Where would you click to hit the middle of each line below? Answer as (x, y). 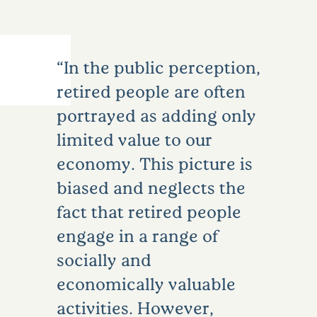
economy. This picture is (155, 163)
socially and (104, 260)
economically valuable (146, 284)
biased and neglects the (151, 188)
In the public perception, (162, 67)
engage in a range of (137, 236)
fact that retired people (149, 212)
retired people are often (151, 91)
